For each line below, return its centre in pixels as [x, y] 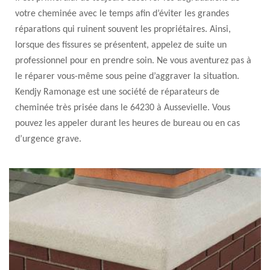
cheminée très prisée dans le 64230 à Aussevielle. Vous [123, 108]
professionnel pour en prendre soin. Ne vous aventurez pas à [133, 61]
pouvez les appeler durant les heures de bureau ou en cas [127, 124]
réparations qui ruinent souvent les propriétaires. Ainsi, [123, 30]
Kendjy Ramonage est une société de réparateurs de [117, 92]
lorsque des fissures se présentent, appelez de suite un [121, 45]
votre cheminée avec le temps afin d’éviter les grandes [122, 14]
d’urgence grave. [48, 139]
